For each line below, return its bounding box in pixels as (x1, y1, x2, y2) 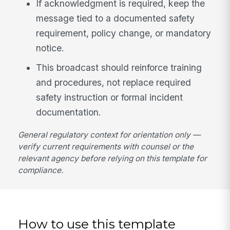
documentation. (36, 107, 102, 118)
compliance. (18, 165, 64, 175)
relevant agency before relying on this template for (18, 153, 207, 163)
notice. (36, 43, 65, 54)
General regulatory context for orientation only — (18, 129, 201, 140)
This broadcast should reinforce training (36, 62, 202, 73)
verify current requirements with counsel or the (18, 141, 194, 151)
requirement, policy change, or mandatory (36, 28, 212, 39)
